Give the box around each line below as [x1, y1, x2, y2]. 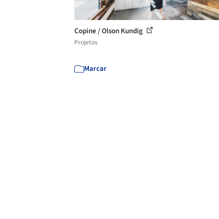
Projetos [74, 37, 98, 47]
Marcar [84, 63, 107, 74]
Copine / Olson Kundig [74, 25, 144, 36]
